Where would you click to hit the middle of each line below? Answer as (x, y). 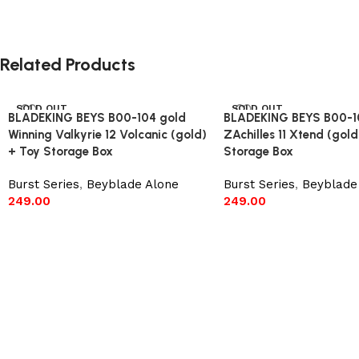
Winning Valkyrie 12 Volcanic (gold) (107, 134)
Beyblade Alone (133, 184)
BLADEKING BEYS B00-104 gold (97, 117)
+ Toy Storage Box (61, 151)
